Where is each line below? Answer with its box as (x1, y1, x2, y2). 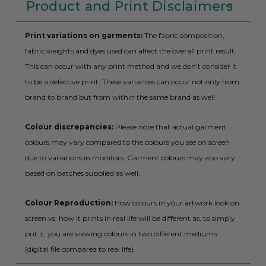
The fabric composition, (142, 31, 224, 40)
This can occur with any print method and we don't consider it (24, 62, 237, 71)
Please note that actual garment (113, 122, 226, 132)
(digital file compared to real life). (24, 245, 135, 254)
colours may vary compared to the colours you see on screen (24, 138, 230, 147)
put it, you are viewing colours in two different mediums (24, 229, 217, 239)
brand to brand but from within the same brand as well (24, 93, 215, 102)
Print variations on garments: (24, 31, 142, 40)
